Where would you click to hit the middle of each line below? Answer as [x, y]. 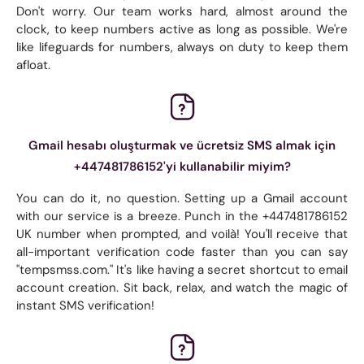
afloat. [33, 65]
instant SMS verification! [85, 305]
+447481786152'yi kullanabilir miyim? [182, 166]
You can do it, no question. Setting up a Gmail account [182, 198]
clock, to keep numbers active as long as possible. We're [182, 29]
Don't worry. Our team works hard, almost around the [182, 11]
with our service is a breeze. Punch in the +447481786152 [182, 216]
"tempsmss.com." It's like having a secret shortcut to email [182, 269]
